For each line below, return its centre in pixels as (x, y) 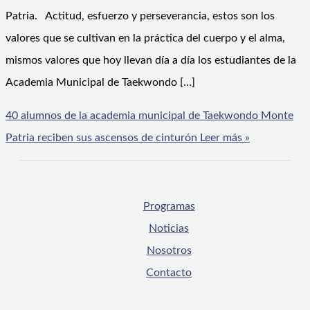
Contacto (169, 273)
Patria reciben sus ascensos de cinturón (101, 138)
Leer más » (224, 138)
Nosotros (169, 251)
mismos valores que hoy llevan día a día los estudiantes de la (151, 61)
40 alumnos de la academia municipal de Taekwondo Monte (149, 116)
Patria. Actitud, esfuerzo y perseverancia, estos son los (140, 16)
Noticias (169, 229)
